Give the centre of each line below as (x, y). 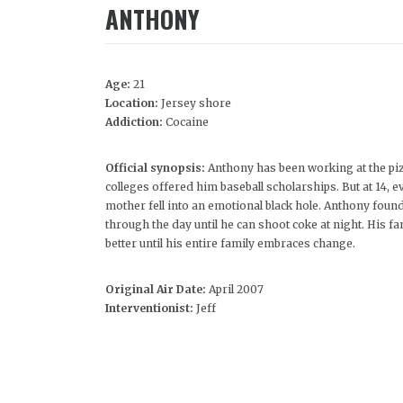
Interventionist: (149, 308)
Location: (133, 103)
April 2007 (236, 289)
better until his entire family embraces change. (230, 243)
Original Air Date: (157, 289)
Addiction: (135, 121)
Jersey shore (196, 103)
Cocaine (187, 121)
